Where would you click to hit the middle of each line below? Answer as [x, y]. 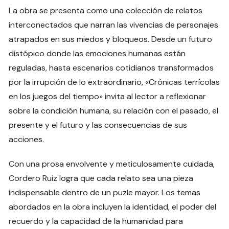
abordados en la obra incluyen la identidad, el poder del [113, 207]
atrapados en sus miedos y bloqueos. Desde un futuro [111, 39]
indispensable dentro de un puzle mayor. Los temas [105, 192]
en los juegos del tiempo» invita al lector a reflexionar [108, 96]
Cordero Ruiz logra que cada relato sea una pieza [101, 178]
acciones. [27, 139]
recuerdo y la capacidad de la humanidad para [96, 221]
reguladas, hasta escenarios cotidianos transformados [111, 67]
